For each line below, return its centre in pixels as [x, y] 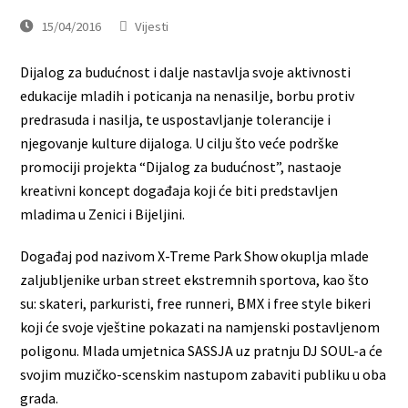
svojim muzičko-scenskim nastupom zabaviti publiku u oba [204, 375]
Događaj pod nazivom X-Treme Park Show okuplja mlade [195, 256]
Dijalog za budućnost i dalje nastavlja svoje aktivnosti [186, 72]
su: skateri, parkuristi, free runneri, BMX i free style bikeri [196, 304]
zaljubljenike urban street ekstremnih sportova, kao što [195, 280]
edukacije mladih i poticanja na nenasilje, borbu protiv [188, 96]
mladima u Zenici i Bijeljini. [103, 214]
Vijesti [152, 26]
